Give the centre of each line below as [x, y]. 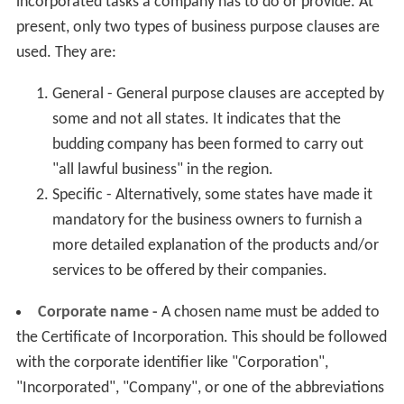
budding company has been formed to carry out [207, 144]
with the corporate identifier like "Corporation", [172, 363]
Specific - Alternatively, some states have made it [212, 195]
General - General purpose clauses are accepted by [218, 94]
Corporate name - [97, 312]
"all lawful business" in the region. [162, 170]
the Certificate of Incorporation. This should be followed [201, 337]
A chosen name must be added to [268, 312]
